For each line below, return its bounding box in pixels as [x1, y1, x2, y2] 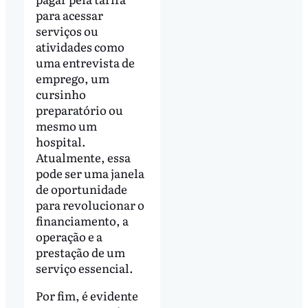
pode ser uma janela [35, 164, 144, 182]
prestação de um [35, 243, 125, 261]
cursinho [35, 85, 86, 103]
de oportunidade [35, 180, 127, 198]
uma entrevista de [35, 54, 135, 71]
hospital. [35, 133, 86, 151]
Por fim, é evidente [35, 286, 138, 304]
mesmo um [35, 117, 97, 135]
